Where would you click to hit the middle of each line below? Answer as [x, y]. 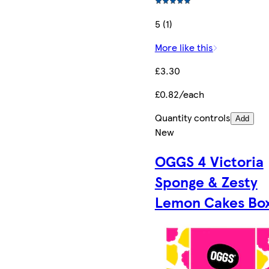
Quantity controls [192, 118]
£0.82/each [179, 94]
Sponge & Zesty [206, 182]
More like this [184, 47]
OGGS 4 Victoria [209, 161]
